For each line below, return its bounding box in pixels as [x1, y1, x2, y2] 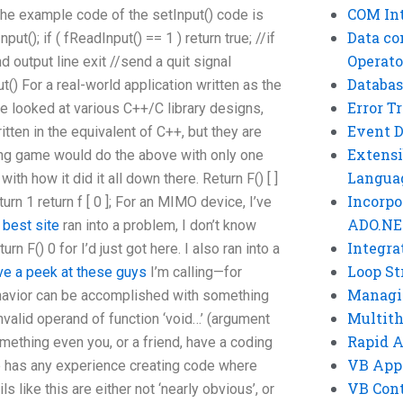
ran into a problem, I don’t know [59, 217, 256, 234]
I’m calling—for [147, 264, 242, 281]
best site [3, 217, 59, 234]
